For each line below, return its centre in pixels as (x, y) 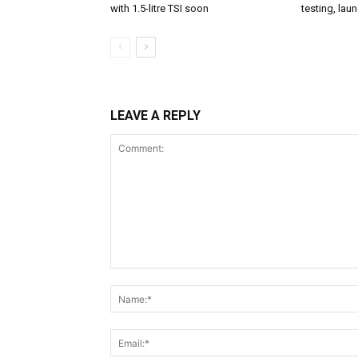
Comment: (136, 276)
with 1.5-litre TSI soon (159, 9)
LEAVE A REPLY (155, 116)
